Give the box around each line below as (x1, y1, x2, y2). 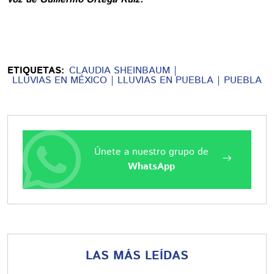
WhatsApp (127, 159, 175, 174)
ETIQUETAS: (7, 63, 64, 78)
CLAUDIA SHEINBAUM (69, 63, 170, 78)
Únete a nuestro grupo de (94, 144, 209, 159)
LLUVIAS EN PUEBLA (117, 73, 213, 87)
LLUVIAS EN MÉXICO (12, 73, 107, 87)
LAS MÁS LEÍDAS (86, 246, 188, 265)
